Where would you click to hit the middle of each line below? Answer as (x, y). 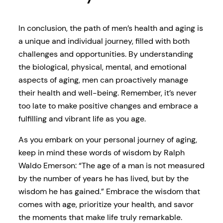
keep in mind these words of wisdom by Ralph (101, 153)
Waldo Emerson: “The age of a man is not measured (111, 166)
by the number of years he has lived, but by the (103, 179)
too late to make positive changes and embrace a (108, 106)
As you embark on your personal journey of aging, (108, 140)
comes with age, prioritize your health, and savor (106, 205)
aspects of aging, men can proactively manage (103, 80)
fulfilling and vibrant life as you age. (82, 118)
